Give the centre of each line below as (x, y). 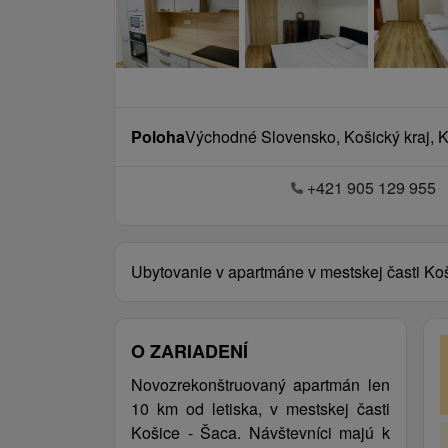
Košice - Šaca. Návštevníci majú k (260, 432)
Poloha (158, 136)
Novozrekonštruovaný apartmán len (260, 384)
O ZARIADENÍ (189, 351)
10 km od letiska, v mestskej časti (260, 408)
